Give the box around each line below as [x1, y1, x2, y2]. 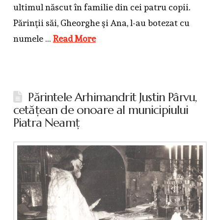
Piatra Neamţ [13, 115, 80, 130]
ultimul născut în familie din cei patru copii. [13, 1, 191, 12]
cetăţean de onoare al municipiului [13, 102, 189, 117]
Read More [53, 33, 96, 44]
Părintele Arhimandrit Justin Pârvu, [28, 89, 197, 105]
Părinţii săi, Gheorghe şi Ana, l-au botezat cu [13, 17, 190, 28]
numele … [13, 33, 53, 44]
